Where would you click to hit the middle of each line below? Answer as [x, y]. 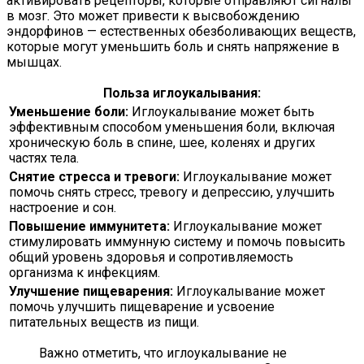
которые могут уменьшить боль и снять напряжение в [173, 47]
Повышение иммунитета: [89, 227]
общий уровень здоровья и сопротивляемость [151, 258]
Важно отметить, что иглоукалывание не [163, 353]
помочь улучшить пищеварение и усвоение [142, 307]
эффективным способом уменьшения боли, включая [172, 128]
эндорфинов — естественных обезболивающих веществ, [181, 32]
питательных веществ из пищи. [104, 323]
